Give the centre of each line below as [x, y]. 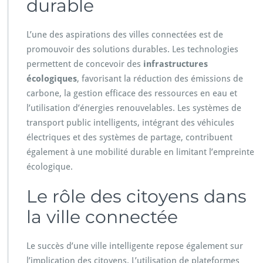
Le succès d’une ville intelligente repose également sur [135, 246]
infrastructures [176, 64]
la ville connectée [102, 217]
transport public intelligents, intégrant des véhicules [130, 123]
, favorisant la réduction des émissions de [160, 79]
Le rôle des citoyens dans [136, 197]
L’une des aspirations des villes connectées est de [125, 35]
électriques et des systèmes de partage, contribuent [129, 138]
